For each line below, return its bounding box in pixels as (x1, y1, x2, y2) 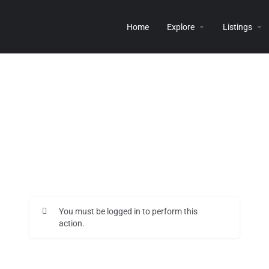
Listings (223, 22, 252, 32)
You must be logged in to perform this (59, 207, 198, 216)
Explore (167, 22, 195, 32)
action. (59, 219, 85, 228)
